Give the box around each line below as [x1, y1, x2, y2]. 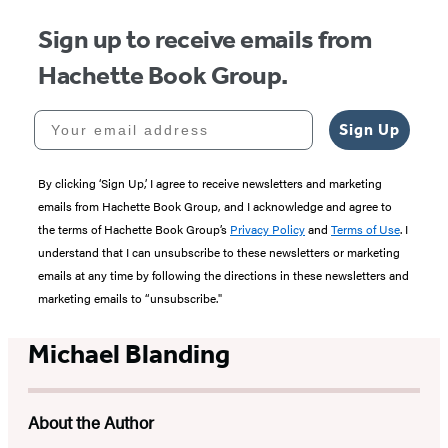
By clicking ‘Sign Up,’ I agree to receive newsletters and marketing [38, 173, 382, 192]
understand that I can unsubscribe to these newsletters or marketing [38, 242, 400, 261]
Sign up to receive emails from [38, 23, 372, 55]
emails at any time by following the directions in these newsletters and [38, 265, 409, 284]
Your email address [33, 108, 199, 125]
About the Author [28, 409, 154, 434]
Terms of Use [331, 219, 400, 238]
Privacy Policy [230, 219, 305, 238]
